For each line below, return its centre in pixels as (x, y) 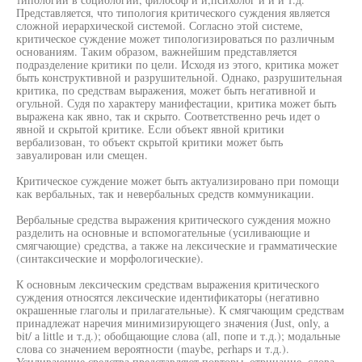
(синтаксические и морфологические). (110, 258)
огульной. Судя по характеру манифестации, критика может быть (176, 103)
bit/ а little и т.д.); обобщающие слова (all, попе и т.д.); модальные (178, 336)
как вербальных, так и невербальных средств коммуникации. (165, 194)
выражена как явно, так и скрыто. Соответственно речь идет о (168, 116)
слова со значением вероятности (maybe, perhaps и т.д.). (153, 349)
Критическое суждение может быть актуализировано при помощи (178, 181)
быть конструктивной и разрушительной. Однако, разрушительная (179, 77)
